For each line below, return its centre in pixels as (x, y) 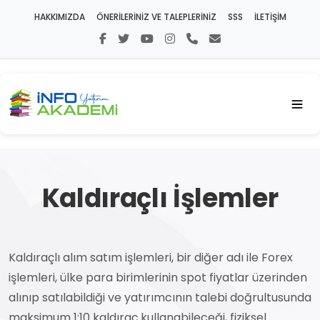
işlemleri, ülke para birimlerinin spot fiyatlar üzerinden (158, 277)
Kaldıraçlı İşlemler (160, 198)
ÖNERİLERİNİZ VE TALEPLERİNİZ (156, 17)
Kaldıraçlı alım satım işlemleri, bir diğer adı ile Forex (151, 257)
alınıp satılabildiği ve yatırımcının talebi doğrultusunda (160, 297)
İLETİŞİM (270, 17)
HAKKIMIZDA (59, 17)
